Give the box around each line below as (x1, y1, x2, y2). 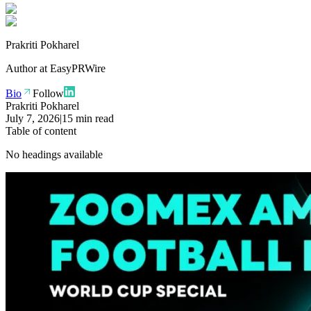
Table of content (6, 124, 76, 137)
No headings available (6, 148, 103, 160)
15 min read (62, 112, 114, 124)
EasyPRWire (50, 62, 106, 74)
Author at (6, 62, 47, 74)
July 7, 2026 (6, 112, 60, 124)
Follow (33, 87, 64, 99)
